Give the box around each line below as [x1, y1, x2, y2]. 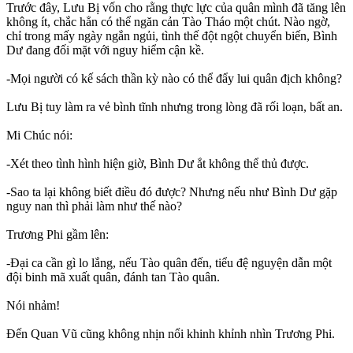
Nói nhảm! [6, 298, 60, 312]
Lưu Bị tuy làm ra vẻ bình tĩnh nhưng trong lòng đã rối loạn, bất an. [6, 99, 343, 113]
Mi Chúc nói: [6, 128, 72, 142]
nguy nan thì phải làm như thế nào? [6, 199, 182, 213]
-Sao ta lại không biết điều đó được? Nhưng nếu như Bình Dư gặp [6, 184, 337, 199]
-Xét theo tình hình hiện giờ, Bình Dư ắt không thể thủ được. [6, 156, 309, 170]
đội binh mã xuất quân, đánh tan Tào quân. [6, 269, 220, 284]
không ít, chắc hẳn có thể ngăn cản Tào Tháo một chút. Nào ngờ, [6, 14, 330, 28]
